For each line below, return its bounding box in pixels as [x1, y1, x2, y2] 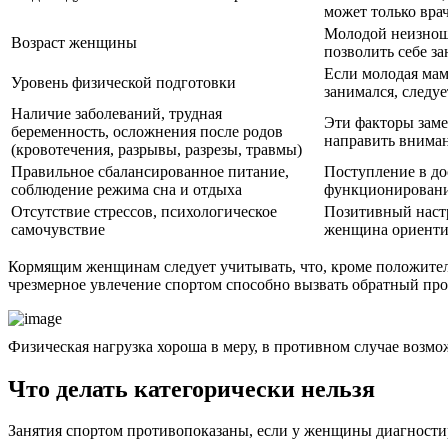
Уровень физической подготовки [11, 73, 236, 91]
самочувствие [11, 220, 105, 238]
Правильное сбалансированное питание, [11, 162, 289, 180]
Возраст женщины [11, 33, 137, 51]
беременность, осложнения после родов [11, 122, 283, 140]
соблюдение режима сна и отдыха [11, 180, 242, 198]
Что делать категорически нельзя [8, 375, 375, 402]
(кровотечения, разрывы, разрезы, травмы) [11, 140, 302, 158]
